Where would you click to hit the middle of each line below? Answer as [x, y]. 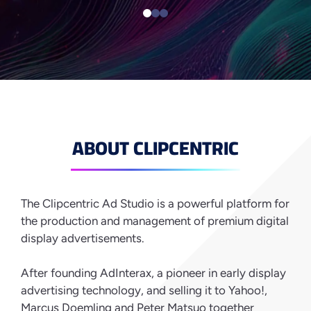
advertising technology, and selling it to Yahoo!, [144, 290]
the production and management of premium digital [155, 220]
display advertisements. [83, 238]
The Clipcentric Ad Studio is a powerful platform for [155, 203]
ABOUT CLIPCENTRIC [155, 148]
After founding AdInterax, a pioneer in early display [153, 272]
